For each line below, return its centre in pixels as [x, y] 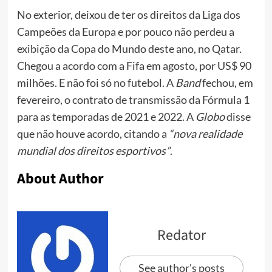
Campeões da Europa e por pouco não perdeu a [125, 31]
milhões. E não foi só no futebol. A [96, 82]
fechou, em [227, 82]
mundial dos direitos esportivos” [93, 150]
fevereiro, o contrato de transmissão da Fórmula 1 [133, 99]
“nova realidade [205, 133]
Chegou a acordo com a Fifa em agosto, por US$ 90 [134, 65]
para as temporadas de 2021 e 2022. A [106, 116]
